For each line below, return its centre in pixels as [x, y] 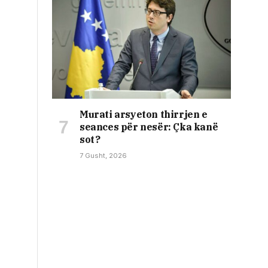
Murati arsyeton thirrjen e [144, 114]
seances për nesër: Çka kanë [149, 127]
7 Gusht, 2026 [103, 155]
